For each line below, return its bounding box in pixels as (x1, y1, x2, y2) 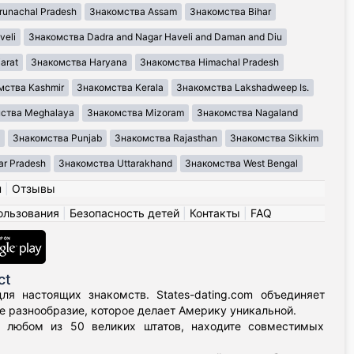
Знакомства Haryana (30, 56, 127, 69)
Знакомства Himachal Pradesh (139, 56, 279, 69)
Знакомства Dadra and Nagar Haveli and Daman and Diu (28, 31, 282, 43)
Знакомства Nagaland (197, 107, 298, 119)
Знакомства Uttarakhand (58, 157, 172, 170)
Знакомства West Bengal (184, 157, 298, 170)
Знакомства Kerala (77, 81, 164, 94)
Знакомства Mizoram (87, 107, 184, 119)
